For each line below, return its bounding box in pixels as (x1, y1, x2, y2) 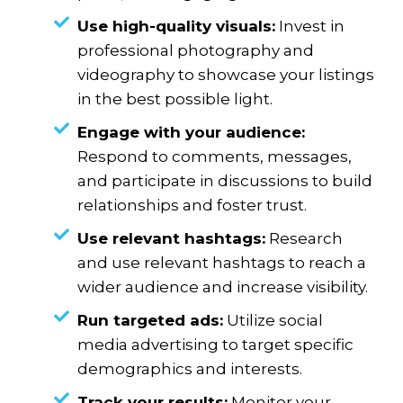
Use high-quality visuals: (77, 17, 276, 36)
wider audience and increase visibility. (77, 278, 369, 297)
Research (265, 229, 344, 248)
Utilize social (223, 311, 324, 330)
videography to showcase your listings (77, 66, 375, 85)
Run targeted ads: (77, 311, 224, 330)
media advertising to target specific (77, 336, 354, 354)
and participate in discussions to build (77, 172, 373, 191)
